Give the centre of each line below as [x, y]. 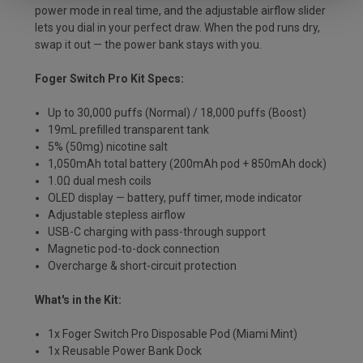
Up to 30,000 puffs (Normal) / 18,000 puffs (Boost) [177, 112]
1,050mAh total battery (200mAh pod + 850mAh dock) [188, 163]
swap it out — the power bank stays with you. [148, 44]
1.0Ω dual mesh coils [100, 180]
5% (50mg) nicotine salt [108, 146]
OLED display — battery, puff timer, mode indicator [175, 197]
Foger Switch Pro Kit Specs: [109, 78]
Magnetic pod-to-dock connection [134, 248]
